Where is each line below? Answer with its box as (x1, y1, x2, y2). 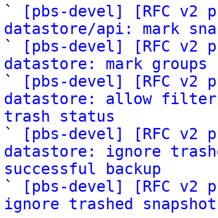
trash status (4, 108, 115, 125)
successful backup (4, 160, 161, 178)
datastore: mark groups (4, 55, 207, 73)
